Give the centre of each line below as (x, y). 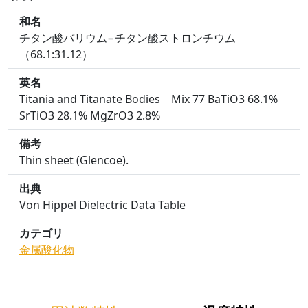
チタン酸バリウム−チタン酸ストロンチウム (128, 38)
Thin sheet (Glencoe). (74, 160)
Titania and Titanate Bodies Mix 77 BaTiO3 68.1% (148, 99)
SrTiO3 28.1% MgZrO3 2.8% (90, 115)
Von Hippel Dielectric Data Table (102, 205)
